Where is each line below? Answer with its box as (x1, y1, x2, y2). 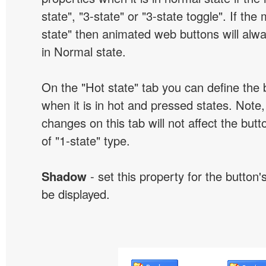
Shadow (42, 167, 87, 185)
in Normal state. (42, 43, 126, 60)
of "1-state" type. (42, 132, 130, 149)
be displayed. (42, 185, 110, 202)
